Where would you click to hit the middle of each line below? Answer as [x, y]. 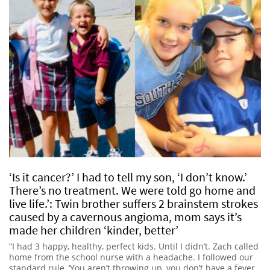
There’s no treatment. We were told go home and [132, 190]
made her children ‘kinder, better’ [94, 230]
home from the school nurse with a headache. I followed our [131, 257]
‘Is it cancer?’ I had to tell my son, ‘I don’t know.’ [128, 177]
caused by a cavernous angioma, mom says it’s [125, 217]
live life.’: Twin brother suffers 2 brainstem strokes [133, 204]
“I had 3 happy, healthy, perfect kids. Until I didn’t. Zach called [134, 246]
